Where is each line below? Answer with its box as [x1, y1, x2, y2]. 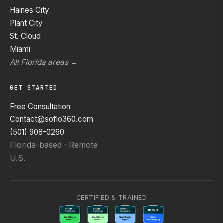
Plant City [10, 18, 43, 28]
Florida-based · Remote [10, 140, 98, 150]
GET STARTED [10, 83, 58, 92]
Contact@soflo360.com [10, 114, 93, 124]
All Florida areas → [10, 57, 78, 67]
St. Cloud [10, 31, 41, 41]
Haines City [10, 5, 49, 15]
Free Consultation [10, 102, 70, 111]
